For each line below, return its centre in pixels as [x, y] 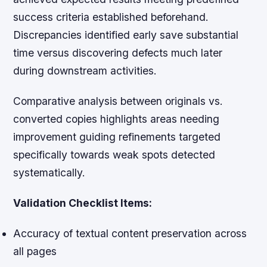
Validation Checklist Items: [83, 203]
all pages [35, 251]
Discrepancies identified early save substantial [126, 35]
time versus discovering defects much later [118, 52]
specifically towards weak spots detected [114, 154]
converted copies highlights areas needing [117, 119]
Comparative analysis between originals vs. [118, 101]
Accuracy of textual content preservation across [130, 233]
